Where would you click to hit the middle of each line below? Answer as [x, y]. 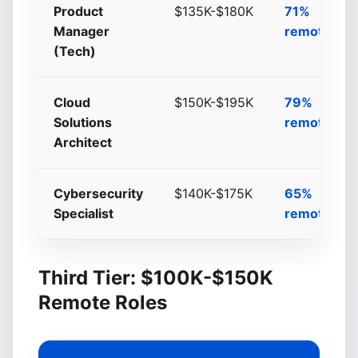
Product [79, 11]
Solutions [83, 122]
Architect [83, 142]
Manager [82, 31]
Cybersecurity [99, 193]
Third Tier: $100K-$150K [156, 278]
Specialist [84, 213]
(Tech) [75, 51]
